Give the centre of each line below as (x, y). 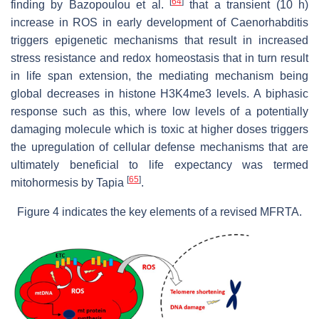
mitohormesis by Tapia (69, 182)
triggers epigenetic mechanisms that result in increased (159, 40)
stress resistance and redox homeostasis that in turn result (159, 58)
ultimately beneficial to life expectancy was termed (159, 164)
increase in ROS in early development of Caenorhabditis (159, 22)
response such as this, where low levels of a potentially (159, 111)
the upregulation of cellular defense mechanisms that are (159, 147)
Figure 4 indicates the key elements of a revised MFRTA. (159, 211)
